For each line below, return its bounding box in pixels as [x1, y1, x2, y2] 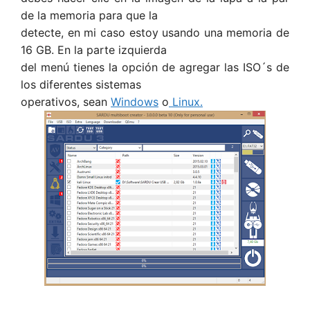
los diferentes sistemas [21, 77, 141, 91]
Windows [111, 95, 158, 109]
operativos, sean [21, 95, 111, 109]
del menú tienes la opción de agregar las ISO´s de [21, 60, 289, 74]
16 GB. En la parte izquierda [21, 43, 167, 57]
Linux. [169, 95, 203, 109]
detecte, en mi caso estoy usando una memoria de [21, 26, 289, 39]
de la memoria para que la [21, 8, 158, 22]
